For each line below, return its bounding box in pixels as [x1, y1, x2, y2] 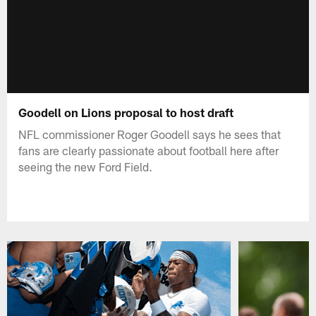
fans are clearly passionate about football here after [18, 142, 279, 157]
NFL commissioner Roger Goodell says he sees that [18, 126, 281, 141]
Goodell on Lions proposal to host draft [18, 104, 234, 119]
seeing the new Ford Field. [18, 159, 153, 174]
